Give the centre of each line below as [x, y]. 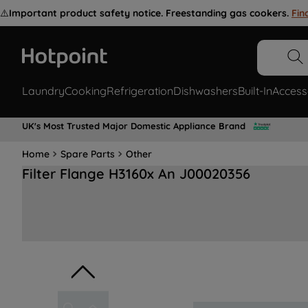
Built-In [255, 91]
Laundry [43, 91]
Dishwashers [206, 91]
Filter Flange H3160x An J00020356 [136, 174]
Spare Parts [88, 154]
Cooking [86, 91]
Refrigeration [140, 91]
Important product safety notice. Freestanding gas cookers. [149, 13]
